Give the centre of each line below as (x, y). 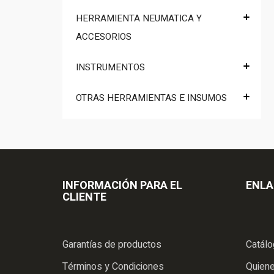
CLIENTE (84, 197)
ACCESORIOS (103, 36)
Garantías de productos (112, 244)
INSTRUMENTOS (110, 67)
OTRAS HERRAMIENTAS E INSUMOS (151, 98)
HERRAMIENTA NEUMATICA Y (139, 18)
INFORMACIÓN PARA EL (122, 185)
